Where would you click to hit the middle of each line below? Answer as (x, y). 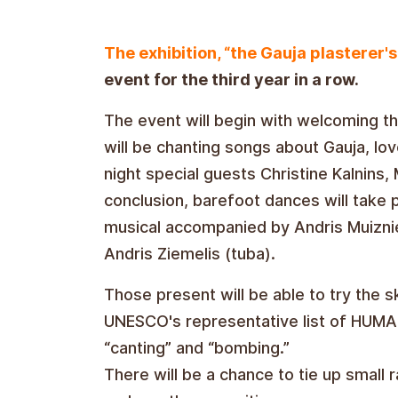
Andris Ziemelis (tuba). (190, 253)
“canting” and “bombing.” (197, 347)
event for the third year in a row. (231, 79)
